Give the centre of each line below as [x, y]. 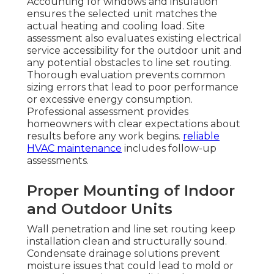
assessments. [58, 161]
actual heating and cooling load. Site [116, 26]
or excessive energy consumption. [110, 100]
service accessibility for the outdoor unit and [135, 51]
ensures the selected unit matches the [122, 14]
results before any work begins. [105, 136]
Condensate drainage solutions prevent [124, 254]
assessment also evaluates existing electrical [134, 39]
